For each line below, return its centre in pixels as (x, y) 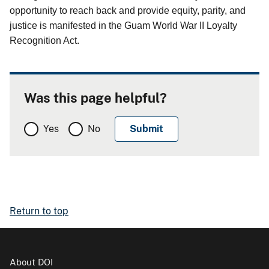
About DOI (31, 262)
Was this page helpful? (95, 98)
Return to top (39, 211)
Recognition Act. (44, 40)
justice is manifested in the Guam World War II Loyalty (123, 25)
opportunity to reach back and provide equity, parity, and (128, 10)
